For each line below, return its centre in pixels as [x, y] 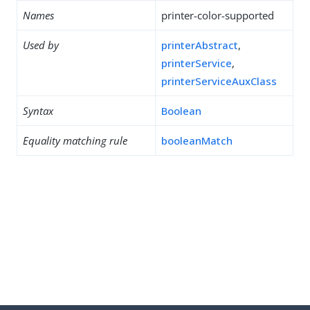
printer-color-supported [218, 15]
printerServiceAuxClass [219, 81]
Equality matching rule [75, 140]
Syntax [38, 111]
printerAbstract [200, 45]
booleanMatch [197, 140]
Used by [41, 45]
